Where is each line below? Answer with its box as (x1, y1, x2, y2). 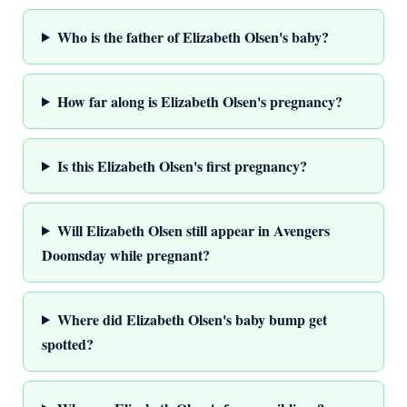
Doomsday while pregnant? (42, 243, 210, 265)
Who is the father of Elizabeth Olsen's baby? (56, 25, 329, 47)
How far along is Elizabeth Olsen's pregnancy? (56, 90, 342, 112)
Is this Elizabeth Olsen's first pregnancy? (56, 154, 307, 176)
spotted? (42, 333, 94, 354)
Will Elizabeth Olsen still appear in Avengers (56, 219, 330, 241)
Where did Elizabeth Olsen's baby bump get (56, 308, 327, 330)
